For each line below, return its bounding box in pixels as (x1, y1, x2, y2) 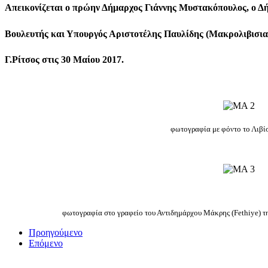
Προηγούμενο (29, 227, 83, 238)
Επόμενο (29, 238, 63, 249)
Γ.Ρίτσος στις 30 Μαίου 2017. (5, 54, 124, 65)
